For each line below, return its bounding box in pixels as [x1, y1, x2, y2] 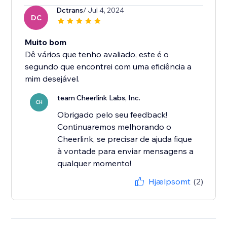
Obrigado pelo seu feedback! [57, 109, 168, 120]
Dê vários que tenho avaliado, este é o [25, 49, 169, 60]
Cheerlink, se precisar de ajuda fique [57, 134, 193, 144]
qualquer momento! [57, 158, 132, 169]
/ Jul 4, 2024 [83, 6, 125, 15]
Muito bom [25, 37, 67, 48]
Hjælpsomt [148, 176, 191, 187]
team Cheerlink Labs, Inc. [57, 93, 141, 103]
